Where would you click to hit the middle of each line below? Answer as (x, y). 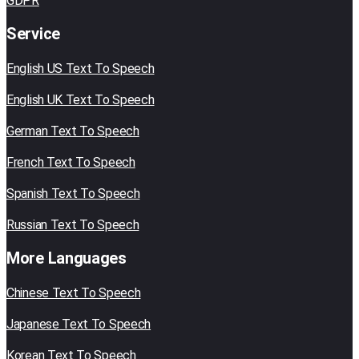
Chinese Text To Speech (74, 293)
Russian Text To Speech (73, 225)
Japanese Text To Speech (79, 325)
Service (33, 34)
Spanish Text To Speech (73, 194)
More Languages (67, 258)
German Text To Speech (73, 131)
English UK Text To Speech (81, 100)
